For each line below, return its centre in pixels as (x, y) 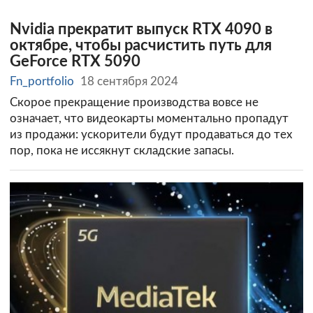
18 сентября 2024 (130, 81)
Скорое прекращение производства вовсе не (134, 102)
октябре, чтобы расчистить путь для (141, 46)
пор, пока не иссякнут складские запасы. (122, 150)
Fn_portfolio (42, 81)
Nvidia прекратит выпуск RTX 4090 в (141, 30)
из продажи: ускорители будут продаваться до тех (151, 134)
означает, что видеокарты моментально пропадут (149, 118)
